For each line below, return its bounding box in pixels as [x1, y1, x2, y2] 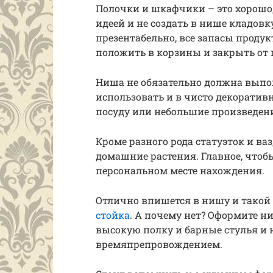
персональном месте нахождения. [96, 164, 264, 177]
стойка [96, 208, 130, 221]
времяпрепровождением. [96, 238, 222, 250]
